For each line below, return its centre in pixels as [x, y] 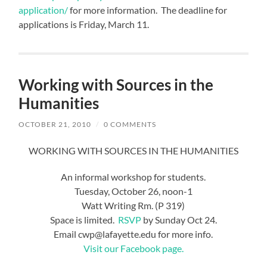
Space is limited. [84, 219]
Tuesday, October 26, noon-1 [133, 191]
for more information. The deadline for [148, 10]
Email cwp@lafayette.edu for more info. [133, 234]
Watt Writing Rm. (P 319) [133, 205]
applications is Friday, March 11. [84, 24]
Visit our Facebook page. [133, 248]
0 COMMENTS [130, 124]
